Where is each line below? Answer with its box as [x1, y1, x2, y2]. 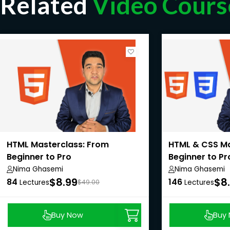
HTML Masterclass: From [7, 139, 109, 151]
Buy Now [51, 209, 84, 220]
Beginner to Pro [7, 151, 71, 163]
